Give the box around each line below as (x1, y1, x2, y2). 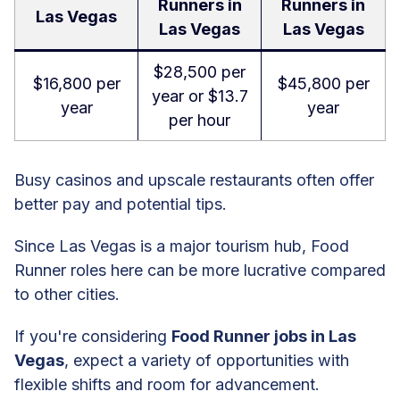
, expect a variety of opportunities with (64, 351, 349, 371)
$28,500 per (154, 62, 246, 82)
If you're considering (14, 327, 171, 346)
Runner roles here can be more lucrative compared (14, 261, 386, 280)
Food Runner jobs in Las (171, 327, 356, 346)
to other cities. (14, 285, 120, 304)
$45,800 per (277, 74, 370, 94)
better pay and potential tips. (14, 195, 227, 214)
